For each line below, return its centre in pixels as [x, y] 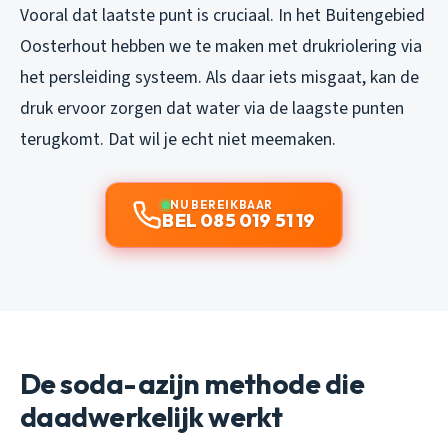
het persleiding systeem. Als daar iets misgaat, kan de [219, 77]
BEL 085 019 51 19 [239, 220]
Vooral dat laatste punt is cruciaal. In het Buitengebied [222, 15]
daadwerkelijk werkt [151, 416]
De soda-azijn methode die [192, 383]
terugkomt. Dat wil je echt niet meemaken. [178, 139]
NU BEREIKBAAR [221, 204]
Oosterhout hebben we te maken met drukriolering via [221, 46]
